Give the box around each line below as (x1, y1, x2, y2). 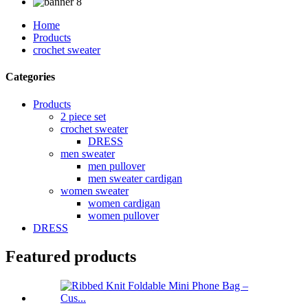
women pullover (88, 209, 159, 221)
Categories (5, 71, 55, 83)
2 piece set (60, 110, 106, 122)
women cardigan (88, 197, 160, 209)
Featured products (5, 247, 136, 266)
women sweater (60, 184, 129, 197)
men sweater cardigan (88, 172, 182, 184)
